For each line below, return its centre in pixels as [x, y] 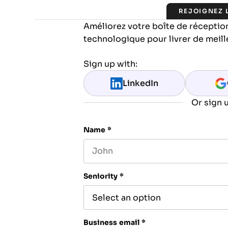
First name [103, 167]
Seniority [101, 176]
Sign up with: [110, 64]
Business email [111, 222]
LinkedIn [140, 83]
